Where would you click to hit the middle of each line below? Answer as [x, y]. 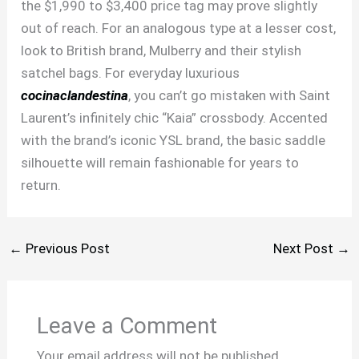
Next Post [305, 249]
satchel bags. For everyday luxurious [131, 73]
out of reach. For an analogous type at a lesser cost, [179, 28]
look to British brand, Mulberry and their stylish [161, 51]
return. [41, 186]
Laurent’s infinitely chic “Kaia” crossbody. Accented [175, 118]
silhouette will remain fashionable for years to [160, 163]
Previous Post [67, 249]
